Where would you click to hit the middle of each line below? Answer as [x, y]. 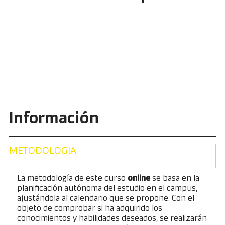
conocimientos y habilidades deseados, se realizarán [112, 218]
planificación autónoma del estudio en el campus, [107, 188]
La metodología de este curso [73, 178]
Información [54, 118]
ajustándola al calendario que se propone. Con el [106, 198]
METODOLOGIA [42, 151]
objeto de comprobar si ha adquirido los [90, 208]
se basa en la [175, 178]
